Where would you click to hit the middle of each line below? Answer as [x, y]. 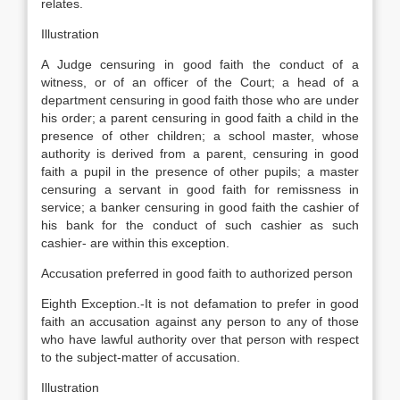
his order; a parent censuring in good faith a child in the [200, 118]
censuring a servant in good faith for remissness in [200, 189]
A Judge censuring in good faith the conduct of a [200, 64]
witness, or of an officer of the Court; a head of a [200, 82]
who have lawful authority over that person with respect [200, 339]
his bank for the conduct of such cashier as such [200, 225]
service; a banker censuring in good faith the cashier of [200, 207]
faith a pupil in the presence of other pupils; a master [200, 171]
